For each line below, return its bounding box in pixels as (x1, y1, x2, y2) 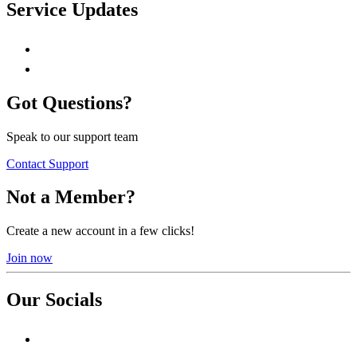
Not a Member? (6, 186, 135, 208)
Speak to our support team (6, 129, 138, 143)
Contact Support (6, 156, 88, 171)
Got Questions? (6, 92, 132, 113)
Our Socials (6, 289, 102, 311)
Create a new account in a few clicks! (6, 224, 194, 238)
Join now (6, 251, 53, 265)
